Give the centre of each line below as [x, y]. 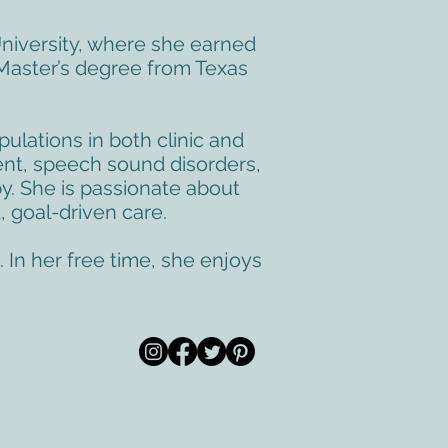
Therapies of [203, 407]
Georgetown [203, 422]
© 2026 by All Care [203, 392]
